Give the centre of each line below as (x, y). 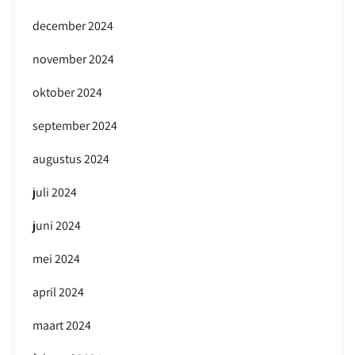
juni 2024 (57, 225)
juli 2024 (55, 192)
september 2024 (75, 126)
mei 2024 (56, 259)
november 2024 (73, 59)
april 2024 (58, 292)
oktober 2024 (67, 92)
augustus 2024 (71, 159)
